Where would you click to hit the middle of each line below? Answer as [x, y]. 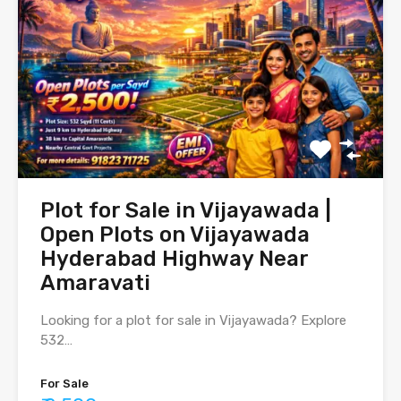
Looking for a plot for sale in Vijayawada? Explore [193, 321]
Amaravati [95, 283]
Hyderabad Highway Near [174, 259]
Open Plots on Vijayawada [175, 235]
